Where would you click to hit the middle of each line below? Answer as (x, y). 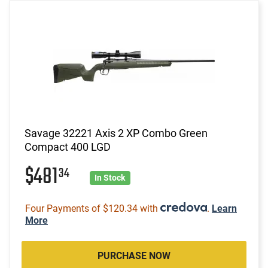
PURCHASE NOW (134, 255)
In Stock (110, 177)
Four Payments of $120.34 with (93, 208)
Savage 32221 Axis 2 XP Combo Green (116, 133)
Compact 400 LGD (68, 147)
